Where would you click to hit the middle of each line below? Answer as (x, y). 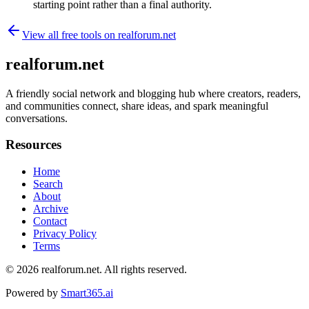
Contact (50, 221)
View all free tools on (70, 34)
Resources (33, 145)
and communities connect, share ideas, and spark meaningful (137, 106)
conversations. (37, 118)
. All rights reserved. (143, 270)
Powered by (32, 293)
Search (48, 184)
